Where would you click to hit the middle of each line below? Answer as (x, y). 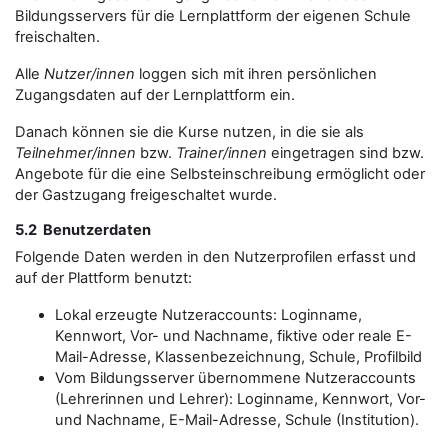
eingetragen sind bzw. (345, 153)
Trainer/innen (221, 153)
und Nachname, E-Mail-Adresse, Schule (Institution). (237, 420)
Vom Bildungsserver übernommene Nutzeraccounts (235, 378)
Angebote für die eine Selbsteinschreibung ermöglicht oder (220, 174)
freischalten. (57, 37)
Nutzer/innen (89, 74)
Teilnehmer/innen (75, 153)
